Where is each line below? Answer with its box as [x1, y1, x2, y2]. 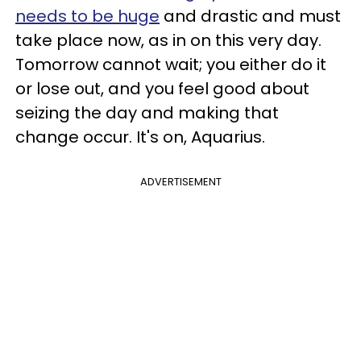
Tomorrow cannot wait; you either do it [15, 53, 326, 77]
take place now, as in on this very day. [15, 29, 322, 52]
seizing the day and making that [15, 102, 279, 125]
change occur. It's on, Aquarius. [15, 126, 265, 149]
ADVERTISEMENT [139, 174, 222, 190]
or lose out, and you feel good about [15, 77, 309, 101]
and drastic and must [160, 5, 341, 28]
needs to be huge [15, 5, 160, 28]
